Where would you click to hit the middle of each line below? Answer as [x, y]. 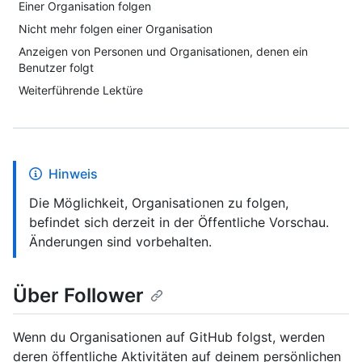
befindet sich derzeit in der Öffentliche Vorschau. [179, 222]
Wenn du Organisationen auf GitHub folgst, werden [169, 337]
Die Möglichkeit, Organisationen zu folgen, [159, 203]
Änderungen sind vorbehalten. [120, 242]
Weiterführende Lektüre [81, 90]
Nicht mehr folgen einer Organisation [116, 29]
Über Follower [78, 295]
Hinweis [73, 174]
